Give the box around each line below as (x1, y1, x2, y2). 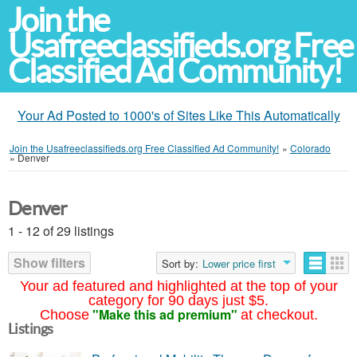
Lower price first (202, 256, 276, 271)
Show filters (14, 253, 85, 272)
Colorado (290, 141, 331, 155)
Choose (39, 307, 89, 323)
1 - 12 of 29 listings (8, 222, 114, 240)
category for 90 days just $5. (88, 292, 269, 308)
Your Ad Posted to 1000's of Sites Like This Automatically (17, 106, 340, 124)
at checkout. (240, 307, 318, 323)
